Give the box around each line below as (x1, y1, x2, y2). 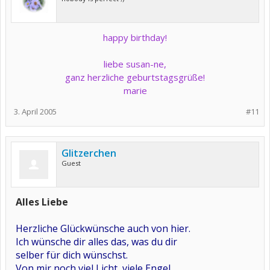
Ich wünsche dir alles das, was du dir (16, 235, 177, 248)
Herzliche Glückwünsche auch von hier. (16, 222, 190, 235)
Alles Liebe (16, 195, 68, 209)
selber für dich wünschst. (16, 248, 128, 262)
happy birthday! (103, 31, 167, 43)
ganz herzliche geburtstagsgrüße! (65, 71, 205, 83)
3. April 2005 (14, 106, 57, 117)
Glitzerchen (61, 146, 116, 160)
